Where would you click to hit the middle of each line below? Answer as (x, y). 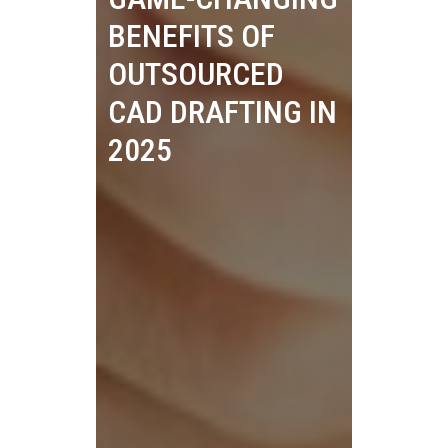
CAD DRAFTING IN (222, 112)
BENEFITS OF (191, 36)
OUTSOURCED (196, 74)
